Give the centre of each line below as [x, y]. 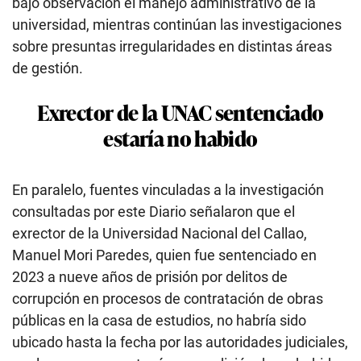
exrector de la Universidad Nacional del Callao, [160, 233]
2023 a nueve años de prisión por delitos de [150, 276]
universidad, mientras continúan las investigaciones [177, 24]
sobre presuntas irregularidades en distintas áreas [172, 46]
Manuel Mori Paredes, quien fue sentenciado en [164, 255]
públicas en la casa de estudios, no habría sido [159, 320]
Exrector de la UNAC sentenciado [180, 111]
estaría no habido [180, 137]
